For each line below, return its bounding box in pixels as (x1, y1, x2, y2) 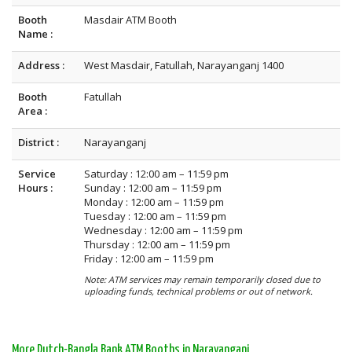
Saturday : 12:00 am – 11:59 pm (84, 167, 229, 181)
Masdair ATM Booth (84, 13, 177, 27)
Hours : (18, 181, 53, 195)
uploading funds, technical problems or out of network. (84, 285, 313, 297)
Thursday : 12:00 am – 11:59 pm (84, 237, 230, 251)
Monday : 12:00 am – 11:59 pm (84, 195, 224, 209)
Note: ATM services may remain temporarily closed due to (84, 273, 321, 285)
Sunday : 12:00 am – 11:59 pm (84, 181, 222, 195)
